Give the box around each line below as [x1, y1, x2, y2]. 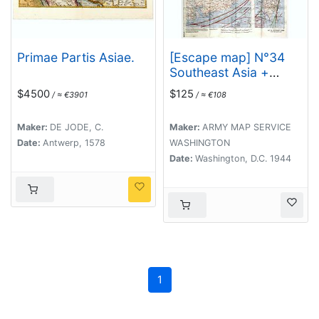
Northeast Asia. [169, 79, 261, 95]
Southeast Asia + [169, 64, 269, 80]
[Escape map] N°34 [169, 49, 285, 65]
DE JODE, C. [50, 121, 103, 132]
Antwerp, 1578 [43, 137, 105, 148]
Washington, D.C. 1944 [195, 152, 291, 164]
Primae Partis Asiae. [17, 49, 135, 65]
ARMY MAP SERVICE [202, 121, 291, 132]
